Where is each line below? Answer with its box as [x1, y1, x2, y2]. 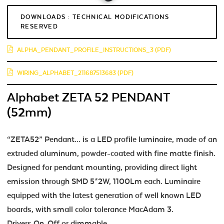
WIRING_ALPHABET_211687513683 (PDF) [17, 69, 133, 76]
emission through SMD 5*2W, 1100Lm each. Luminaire [7, 176, 200, 186]
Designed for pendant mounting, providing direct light [7, 162, 197, 172]
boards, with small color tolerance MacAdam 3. [7, 204, 173, 214]
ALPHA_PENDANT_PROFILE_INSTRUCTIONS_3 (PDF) [17, 46, 171, 53]
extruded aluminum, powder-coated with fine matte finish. [7, 148, 215, 158]
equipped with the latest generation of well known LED [7, 190, 201, 200]
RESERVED [20, 22, 58, 30]
